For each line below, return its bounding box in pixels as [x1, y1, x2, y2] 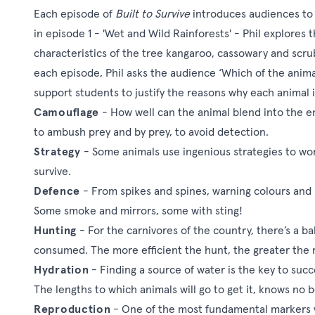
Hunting [34, 223, 77, 238]
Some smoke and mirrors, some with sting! [34, 203, 245, 218]
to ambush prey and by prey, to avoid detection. [34, 124, 271, 139]
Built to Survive [115, 6, 190, 21]
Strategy [34, 144, 81, 159]
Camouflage [34, 105, 99, 120]
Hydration [34, 262, 89, 277]
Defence [34, 184, 80, 198]
